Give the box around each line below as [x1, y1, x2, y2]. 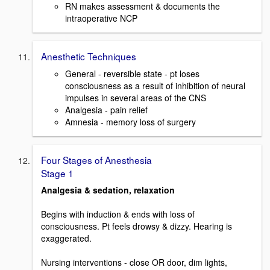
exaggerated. [41, 232, 92, 245]
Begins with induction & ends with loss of [41, 208, 195, 221]
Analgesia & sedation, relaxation [41, 184, 175, 196]
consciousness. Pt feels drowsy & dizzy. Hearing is [41, 220, 232, 233]
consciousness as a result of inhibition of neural [65, 79, 245, 92]
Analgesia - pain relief [65, 103, 148, 116]
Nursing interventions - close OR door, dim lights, [41, 256, 227, 269]
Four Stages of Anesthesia [41, 152, 152, 166]
